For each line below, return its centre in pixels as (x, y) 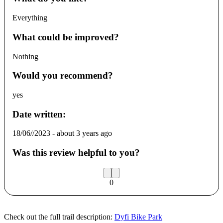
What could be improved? (66, 37)
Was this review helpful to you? (76, 153)
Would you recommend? (63, 76)
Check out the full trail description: (58, 217)
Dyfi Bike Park (138, 217)
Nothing (25, 56)
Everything (30, 18)
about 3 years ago (84, 133)
